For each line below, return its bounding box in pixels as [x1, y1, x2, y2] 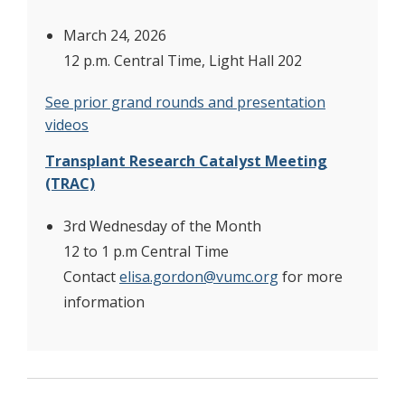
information [63, 292, 145, 312]
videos [45, 115, 89, 135]
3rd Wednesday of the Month [63, 216, 265, 236]
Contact [63, 267, 119, 287]
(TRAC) [45, 174, 95, 193]
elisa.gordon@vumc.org [119, 267, 278, 287]
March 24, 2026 [63, 25, 170, 45]
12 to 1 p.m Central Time [63, 241, 232, 261]
